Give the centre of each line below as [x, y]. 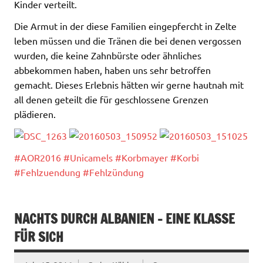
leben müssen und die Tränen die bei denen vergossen [128, 40]
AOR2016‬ [41, 157]
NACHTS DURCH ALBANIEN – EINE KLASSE [124, 218]
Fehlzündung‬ [117, 172]
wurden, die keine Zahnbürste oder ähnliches [108, 55]
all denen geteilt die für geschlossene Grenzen [111, 99]
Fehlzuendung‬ [50, 172]
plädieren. [35, 114]
